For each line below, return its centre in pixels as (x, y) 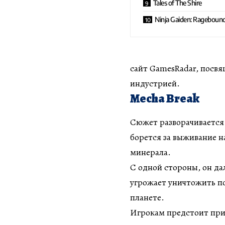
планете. (147, 198)
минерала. (150, 152)
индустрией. (155, 83)
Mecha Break (165, 98)
